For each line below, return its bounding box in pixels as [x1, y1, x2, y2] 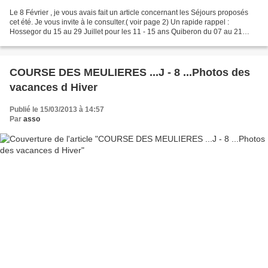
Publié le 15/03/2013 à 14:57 [10, 105, 104, 114]
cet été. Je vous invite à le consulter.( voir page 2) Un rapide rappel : [10, 18, 229, 27]
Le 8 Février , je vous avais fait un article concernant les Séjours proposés [10, 8, 248, 17]
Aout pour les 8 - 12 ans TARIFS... [10, 37, 118, 46]
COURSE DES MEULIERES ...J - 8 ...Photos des [10, 66, 250, 79]
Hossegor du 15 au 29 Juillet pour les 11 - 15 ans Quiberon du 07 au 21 [10, 28, 242, 36]
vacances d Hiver [10, 81, 98, 94]
